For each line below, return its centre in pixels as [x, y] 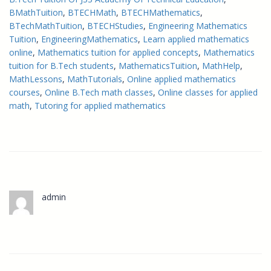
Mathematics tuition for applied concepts [118, 52]
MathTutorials [95, 79]
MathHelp [221, 65]
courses [24, 92]
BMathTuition [36, 12]
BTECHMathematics [161, 12]
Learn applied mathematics [196, 39]
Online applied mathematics [181, 79]
